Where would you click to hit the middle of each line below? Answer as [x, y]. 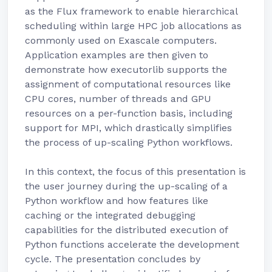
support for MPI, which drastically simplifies [128, 128]
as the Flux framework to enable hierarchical [131, 11]
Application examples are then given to [117, 55]
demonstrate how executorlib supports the [126, 70]
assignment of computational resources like [128, 84]
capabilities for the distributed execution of [126, 230]
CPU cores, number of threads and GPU [118, 99]
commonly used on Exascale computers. [121, 40]
